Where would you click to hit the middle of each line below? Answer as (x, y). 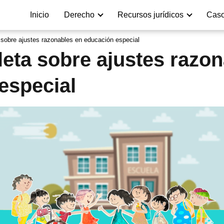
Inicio (39, 15)
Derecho (79, 15)
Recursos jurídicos (150, 15)
